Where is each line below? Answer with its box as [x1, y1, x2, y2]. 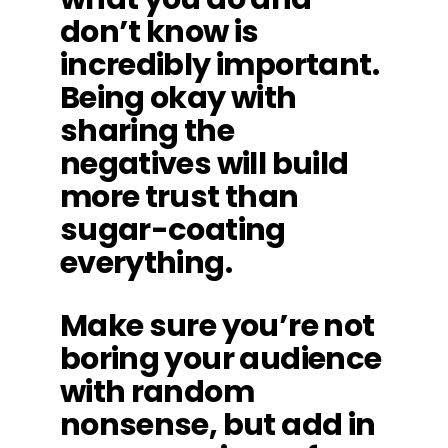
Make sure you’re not [59, 304, 375, 347]
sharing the [59, 109, 235, 152]
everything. [59, 241, 233, 284]
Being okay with [59, 76, 297, 119]
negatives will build [59, 142, 349, 185]
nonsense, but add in [59, 403, 376, 446]
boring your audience [59, 337, 382, 380]
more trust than [59, 175, 299, 218]
